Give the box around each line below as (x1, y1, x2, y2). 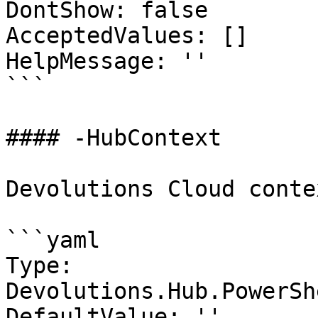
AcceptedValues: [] (6, 23, 248, 48)
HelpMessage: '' (6, 48, 208, 74)
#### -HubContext (6, 125, 221, 150)
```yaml (6, 227, 100, 253)
